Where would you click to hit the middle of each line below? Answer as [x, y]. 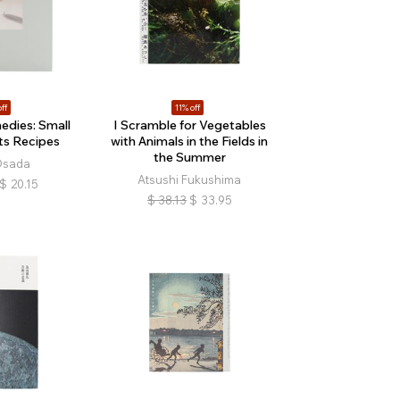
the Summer [189, 157]
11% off [187, 107]
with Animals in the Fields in [190, 141]
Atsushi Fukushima [190, 179]
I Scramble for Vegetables [189, 125]
